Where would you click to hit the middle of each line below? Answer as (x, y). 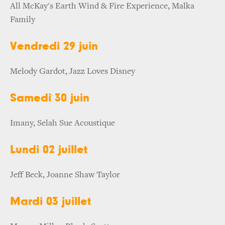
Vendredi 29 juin (54, 46)
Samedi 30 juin (50, 98)
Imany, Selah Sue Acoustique (63, 123)
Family (23, 20)
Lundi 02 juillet (50, 149)
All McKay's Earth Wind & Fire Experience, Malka (102, 6)
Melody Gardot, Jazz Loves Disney (73, 72)
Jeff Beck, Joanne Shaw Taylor (65, 175)
